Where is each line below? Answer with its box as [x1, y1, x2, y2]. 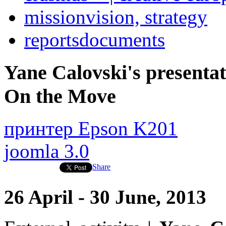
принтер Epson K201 [4, 118, 178, 140]
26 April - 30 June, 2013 [4, 186, 206, 208]
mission [24, 6, 86, 28]
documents [79, 29, 165, 50]
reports [24, 29, 79, 50]
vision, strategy [86, 6, 207, 28]
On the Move [4, 84, 116, 107]
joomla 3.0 [4, 140, 89, 162]
